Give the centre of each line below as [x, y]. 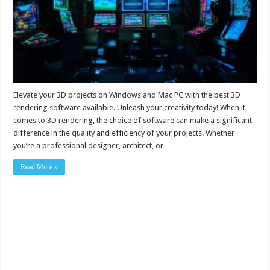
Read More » [39, 167]
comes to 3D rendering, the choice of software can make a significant [133, 120]
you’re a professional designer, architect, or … [93, 145]
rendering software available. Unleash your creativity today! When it [130, 107]
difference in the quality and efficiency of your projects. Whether [124, 133]
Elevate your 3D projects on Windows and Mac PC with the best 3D [127, 95]
